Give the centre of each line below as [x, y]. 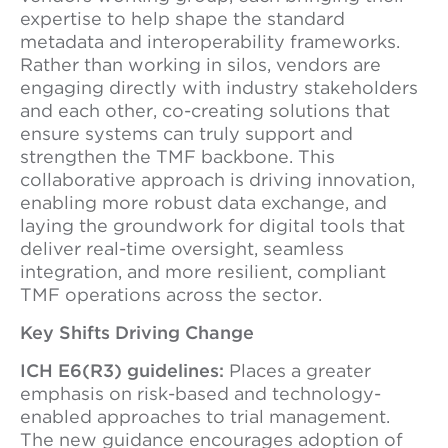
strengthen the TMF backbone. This [177, 156]
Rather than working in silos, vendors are [200, 64]
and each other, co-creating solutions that [205, 110]
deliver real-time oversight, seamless [182, 248]
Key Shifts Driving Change [137, 332]
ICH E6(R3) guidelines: [122, 370]
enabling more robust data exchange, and [203, 202]
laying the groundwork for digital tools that [212, 225]
